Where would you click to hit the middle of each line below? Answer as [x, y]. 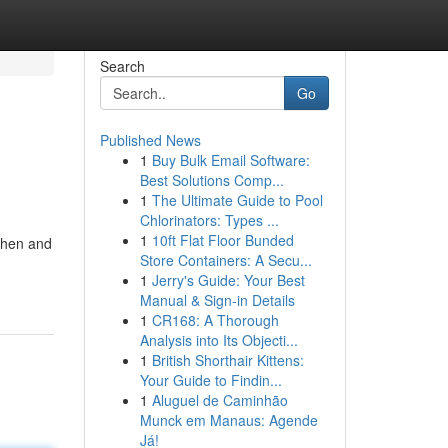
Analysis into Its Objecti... [218, 340]
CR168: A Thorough [215, 320]
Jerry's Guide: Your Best [228, 280]
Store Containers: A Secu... [225, 260]
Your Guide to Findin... [210, 380]
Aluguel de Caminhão [219, 400]
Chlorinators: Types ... [209, 220]
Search [122, 66]
